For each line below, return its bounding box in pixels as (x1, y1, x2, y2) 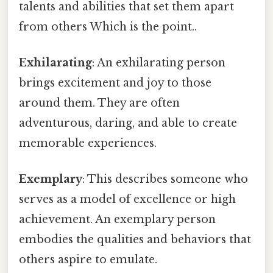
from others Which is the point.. (19, 19, 197, 34)
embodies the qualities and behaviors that (19, 233, 251, 247)
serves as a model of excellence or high (19, 193, 236, 207)
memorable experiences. (19, 136, 157, 151)
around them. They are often (19, 96, 180, 110)
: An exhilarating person (92, 56, 225, 70)
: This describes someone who (82, 172, 248, 186)
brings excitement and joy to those (19, 76, 211, 90)
